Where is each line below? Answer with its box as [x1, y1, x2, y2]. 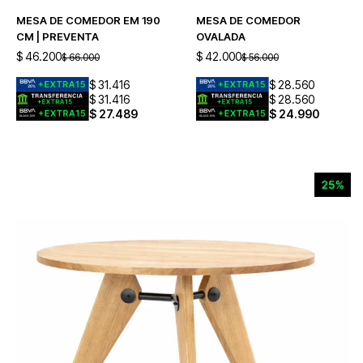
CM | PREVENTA [16, 30, 99, 43]
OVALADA [195, 30, 246, 43]
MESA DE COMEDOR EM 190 [16, 14, 160, 27]
